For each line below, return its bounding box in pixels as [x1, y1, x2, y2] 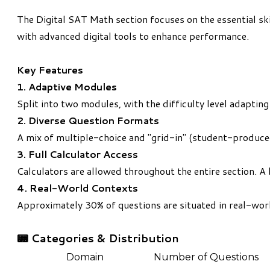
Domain [66, 251, 104, 263]
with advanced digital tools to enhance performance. [17, 29, 249, 43]
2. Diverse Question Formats [17, 113, 159, 128]
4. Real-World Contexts [17, 181, 138, 195]
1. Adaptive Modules [17, 80, 117, 94]
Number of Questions [154, 251, 259, 263]
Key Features [17, 63, 83, 77]
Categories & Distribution [31, 230, 179, 246]
